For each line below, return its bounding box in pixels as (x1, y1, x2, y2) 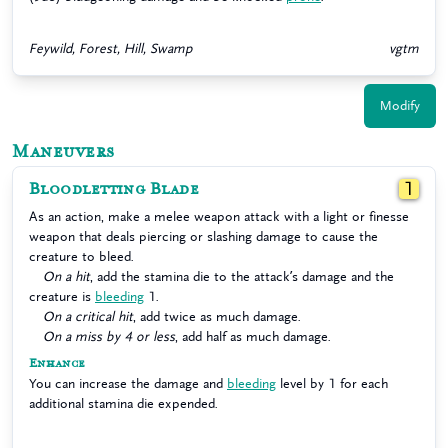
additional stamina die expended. (29, 397, 218, 410)
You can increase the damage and (29, 377, 227, 390)
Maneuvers (12, 141, 115, 163)
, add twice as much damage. (133, 310, 301, 323)
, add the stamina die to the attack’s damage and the (90, 270, 394, 283)
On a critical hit (43, 310, 133, 323)
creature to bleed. (29, 250, 134, 263)
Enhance (29, 356, 86, 371)
